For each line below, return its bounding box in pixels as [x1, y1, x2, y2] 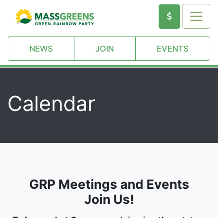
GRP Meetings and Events [29, 177, 189, 192]
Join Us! [84, 192, 134, 207]
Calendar [7, 91, 95, 116]
